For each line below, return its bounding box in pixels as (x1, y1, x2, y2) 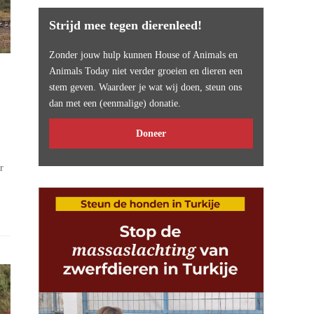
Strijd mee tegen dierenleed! (49, 18, 203, 32)
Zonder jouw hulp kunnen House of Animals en (49, 50, 238, 60)
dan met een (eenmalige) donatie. (49, 98, 182, 109)
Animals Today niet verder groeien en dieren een (49, 66, 243, 76)
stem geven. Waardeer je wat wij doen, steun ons (49, 82, 243, 93)
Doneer (136, 128, 167, 139)
